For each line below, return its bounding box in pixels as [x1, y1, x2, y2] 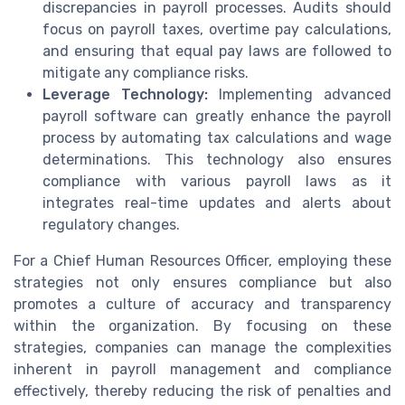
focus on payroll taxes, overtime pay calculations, [42, 20, 391, 38]
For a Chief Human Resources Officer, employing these [14, 251, 391, 269]
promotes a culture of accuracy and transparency [14, 295, 391, 313]
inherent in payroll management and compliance [14, 360, 391, 378]
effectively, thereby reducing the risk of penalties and [14, 381, 391, 400]
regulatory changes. [42, 215, 180, 233]
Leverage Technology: [42, 85, 208, 103]
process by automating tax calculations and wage [42, 128, 391, 146]
